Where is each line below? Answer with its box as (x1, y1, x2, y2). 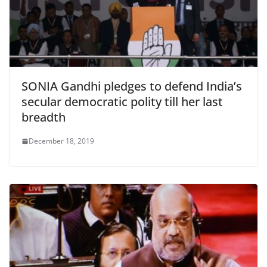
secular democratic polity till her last (21, 94, 223, 110)
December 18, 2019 (29, 136, 94, 147)
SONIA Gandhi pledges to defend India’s (21, 78, 242, 95)
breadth (21, 109, 66, 126)
